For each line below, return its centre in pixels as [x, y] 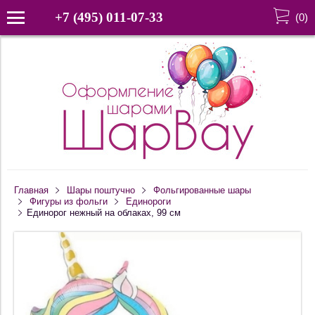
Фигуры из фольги [68, 202]
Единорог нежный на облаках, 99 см [103, 213]
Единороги [148, 202]
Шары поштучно [101, 191]
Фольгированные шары [202, 191]
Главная [31, 191]
